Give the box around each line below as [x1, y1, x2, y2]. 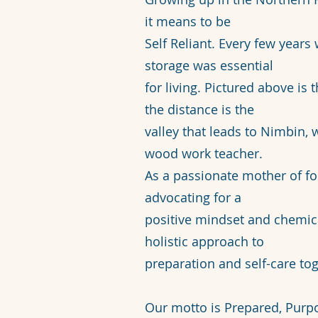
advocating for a [145, 189, 241, 206]
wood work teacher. [145, 145, 266, 162]
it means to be [145, 13, 231, 30]
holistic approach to [145, 233, 264, 250]
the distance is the [145, 101, 254, 118]
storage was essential [145, 57, 273, 74]
